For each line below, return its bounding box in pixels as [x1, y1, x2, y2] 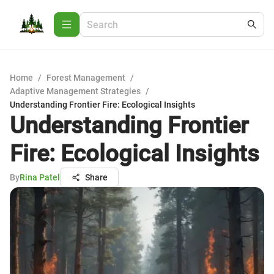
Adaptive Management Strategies [10, 86, 141, 96]
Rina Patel [20, 172, 60, 182]
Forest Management [46, 73, 125, 83]
